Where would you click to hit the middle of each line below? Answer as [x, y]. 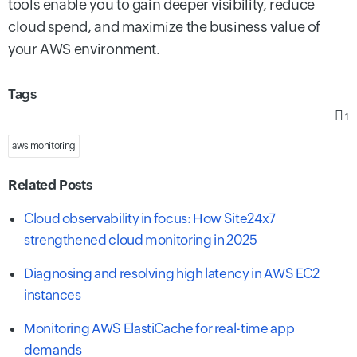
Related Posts [50, 185]
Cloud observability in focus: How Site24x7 [150, 219]
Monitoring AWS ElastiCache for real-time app [159, 329]
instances [53, 295]
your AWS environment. [84, 49]
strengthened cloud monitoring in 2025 [141, 240]
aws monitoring [44, 146]
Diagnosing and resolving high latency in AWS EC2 [172, 274]
